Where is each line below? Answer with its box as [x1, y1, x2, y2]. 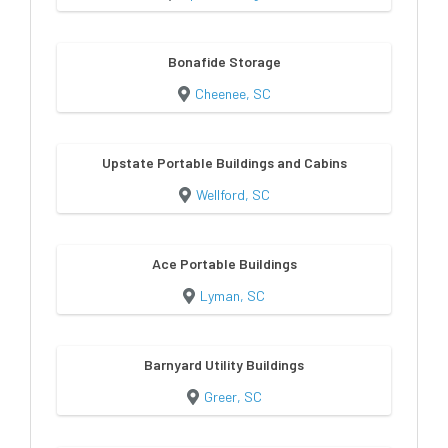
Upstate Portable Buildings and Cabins [101, 154, 347, 171]
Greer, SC [203, 388, 262, 405]
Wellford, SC [195, 186, 270, 203]
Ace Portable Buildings [151, 255, 297, 272]
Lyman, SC [200, 287, 265, 304]
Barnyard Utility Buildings [144, 356, 304, 373]
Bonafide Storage [167, 53, 281, 70]
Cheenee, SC [194, 85, 271, 102]
